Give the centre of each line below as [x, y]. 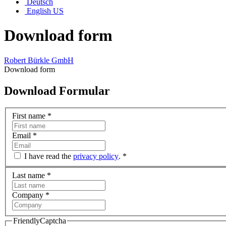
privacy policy [96, 156]
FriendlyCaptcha [40, 220]
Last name [30, 175]
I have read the [49, 156]
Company [29, 195]
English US [44, 11]
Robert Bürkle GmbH [39, 60]
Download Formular [57, 91]
